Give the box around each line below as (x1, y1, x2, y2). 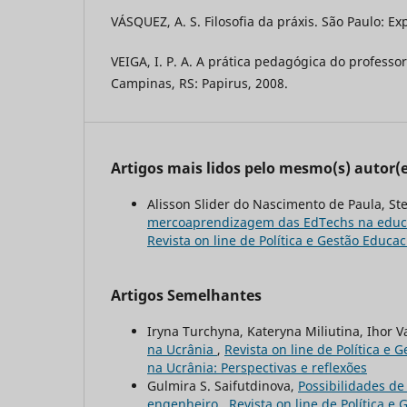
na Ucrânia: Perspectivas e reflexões (147, 358, 367, 376)
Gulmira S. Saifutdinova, (147, 376, 298, 394)
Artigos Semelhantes (111, 284, 262, 305)
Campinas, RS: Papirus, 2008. (111, 74, 288, 92)
